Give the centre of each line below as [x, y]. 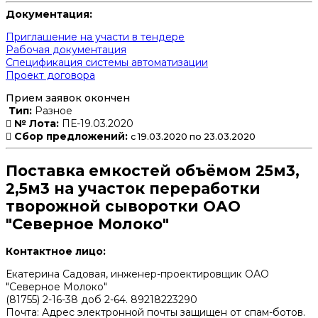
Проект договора [50, 76]
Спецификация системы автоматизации [107, 63]
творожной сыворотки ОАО [123, 206]
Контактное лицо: [56, 252]
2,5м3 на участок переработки [133, 188]
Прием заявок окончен [68, 98]
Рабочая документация [66, 50]
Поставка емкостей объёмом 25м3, [153, 170]
